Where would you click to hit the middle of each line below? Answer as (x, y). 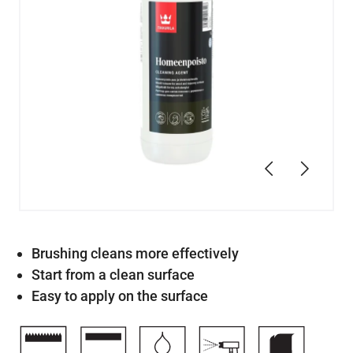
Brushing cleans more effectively (135, 253)
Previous (293, 161)
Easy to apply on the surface (120, 296)
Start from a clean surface (113, 275)
